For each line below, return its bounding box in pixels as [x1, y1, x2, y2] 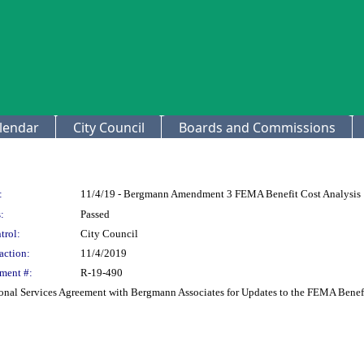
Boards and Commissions [179, 119, 336, 136]
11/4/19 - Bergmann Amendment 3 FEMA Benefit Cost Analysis [80, 188, 361, 200]
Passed [80, 208, 110, 220]
